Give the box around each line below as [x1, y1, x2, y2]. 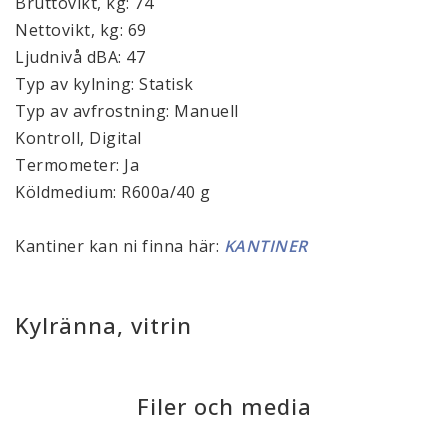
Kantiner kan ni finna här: [15, 234, 219, 257]
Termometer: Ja [15, 153, 139, 176]
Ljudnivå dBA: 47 [15, 45, 145, 68]
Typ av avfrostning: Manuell [15, 99, 239, 122]
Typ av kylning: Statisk [15, 72, 194, 95]
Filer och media [136, 390, 312, 421]
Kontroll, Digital [15, 126, 142, 149]
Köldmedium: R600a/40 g [15, 180, 210, 203]
